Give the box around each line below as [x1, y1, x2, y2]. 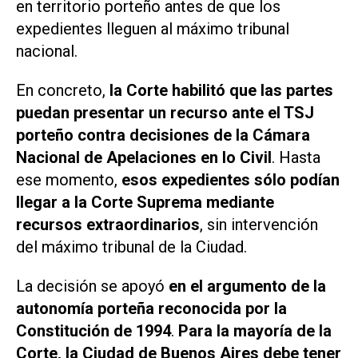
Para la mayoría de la [178, 320, 332, 340]
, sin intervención [200, 215, 318, 235]
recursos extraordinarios [16, 215, 200, 235]
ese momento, [16, 170, 121, 190]
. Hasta [272, 148, 320, 168]
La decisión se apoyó [16, 276, 169, 296]
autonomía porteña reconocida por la [16, 298, 287, 318]
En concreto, [16, 81, 109, 101]
